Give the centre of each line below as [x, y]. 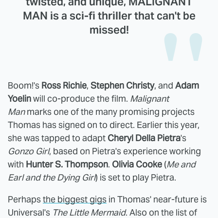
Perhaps [25, 199]
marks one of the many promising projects [111, 112]
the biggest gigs [75, 199]
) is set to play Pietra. [136, 177]
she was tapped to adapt [58, 138]
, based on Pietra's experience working [125, 151]
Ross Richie [64, 85]
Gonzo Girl [28, 151]
